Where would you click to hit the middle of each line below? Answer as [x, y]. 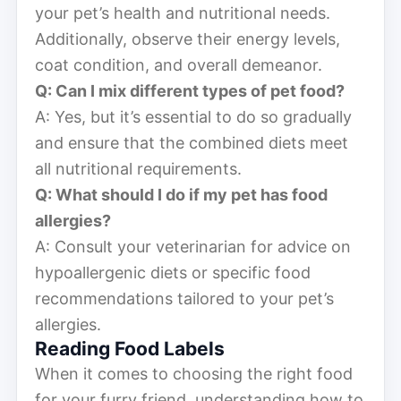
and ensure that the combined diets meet [192, 142]
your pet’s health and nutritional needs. [183, 13]
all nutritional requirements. [138, 168]
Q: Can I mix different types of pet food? [190, 90]
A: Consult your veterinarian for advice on [193, 246]
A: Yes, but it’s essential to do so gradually [193, 116]
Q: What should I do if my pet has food [181, 194]
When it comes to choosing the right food [194, 373]
